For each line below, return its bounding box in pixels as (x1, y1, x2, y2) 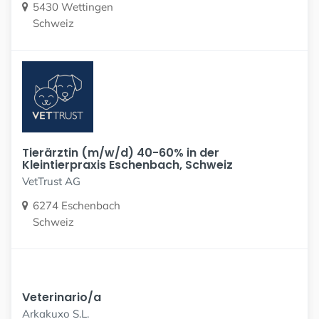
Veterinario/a (22, 288, 101, 305)
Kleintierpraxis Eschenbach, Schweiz (22, 156, 233, 173)
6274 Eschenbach (33, 198, 120, 212)
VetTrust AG (22, 174, 80, 188)
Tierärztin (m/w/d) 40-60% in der (22, 144, 219, 161)
